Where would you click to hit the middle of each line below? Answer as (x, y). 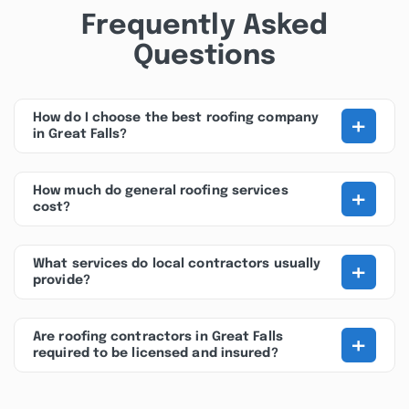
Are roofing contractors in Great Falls (158, 337)
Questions (204, 56)
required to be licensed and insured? (156, 353)
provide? (62, 280)
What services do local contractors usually (177, 264)
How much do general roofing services (161, 191)
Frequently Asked (204, 26)
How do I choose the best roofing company (176, 118)
